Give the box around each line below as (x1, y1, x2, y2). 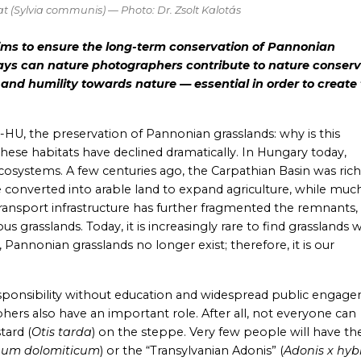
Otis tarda (31, 325, 92, 340)
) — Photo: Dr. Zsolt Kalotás (102, 4, 241, 17)
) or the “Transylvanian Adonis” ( (100, 343, 284, 359)
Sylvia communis (13, 4, 102, 17)
